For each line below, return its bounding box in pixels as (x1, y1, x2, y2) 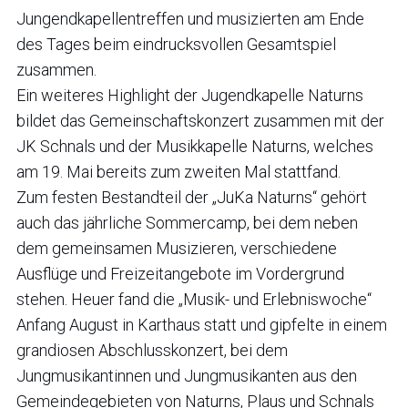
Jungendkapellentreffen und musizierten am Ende (16, 8, 364, 28)
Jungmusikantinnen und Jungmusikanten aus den (16, 365, 357, 385)
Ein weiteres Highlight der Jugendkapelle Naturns (16, 85, 363, 105)
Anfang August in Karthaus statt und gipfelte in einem (16, 314, 387, 334)
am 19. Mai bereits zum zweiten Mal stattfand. (16, 161, 341, 181)
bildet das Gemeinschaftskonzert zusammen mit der (16, 110, 384, 130)
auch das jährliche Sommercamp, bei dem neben (16, 212, 358, 232)
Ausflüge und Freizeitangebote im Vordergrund (16, 263, 344, 283)
